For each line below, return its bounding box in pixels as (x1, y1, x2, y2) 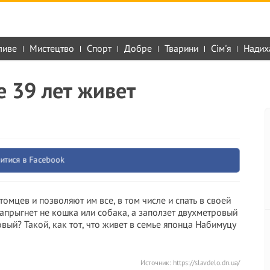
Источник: (140, 258, 173, 267)
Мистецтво (30, 42, 74, 54)
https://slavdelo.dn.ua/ (172, 258, 240, 267)
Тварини (165, 42, 198, 54)
